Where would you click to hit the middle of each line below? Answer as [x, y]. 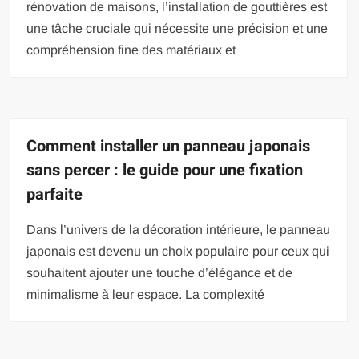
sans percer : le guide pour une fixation [165, 171]
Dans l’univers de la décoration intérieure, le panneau [179, 230]
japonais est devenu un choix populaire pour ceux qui [178, 252]
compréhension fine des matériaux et [131, 50]
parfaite [55, 195]
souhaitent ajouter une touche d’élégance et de [160, 273]
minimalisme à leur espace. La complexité [146, 295]
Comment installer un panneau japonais [169, 147]
